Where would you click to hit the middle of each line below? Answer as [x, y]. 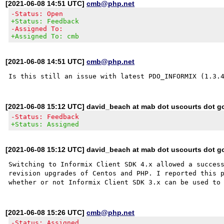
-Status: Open [37, 13]
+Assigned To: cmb [45, 36]
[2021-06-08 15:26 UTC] [46, 212]
